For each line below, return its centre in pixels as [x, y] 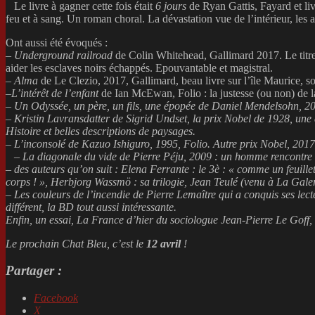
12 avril [163, 243]
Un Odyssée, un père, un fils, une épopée [105, 105]
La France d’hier [115, 219]
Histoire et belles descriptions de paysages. [101, 131]
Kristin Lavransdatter [60, 118]
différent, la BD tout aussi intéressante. [91, 207]
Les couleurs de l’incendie [72, 194]
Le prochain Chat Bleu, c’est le [76, 243]
